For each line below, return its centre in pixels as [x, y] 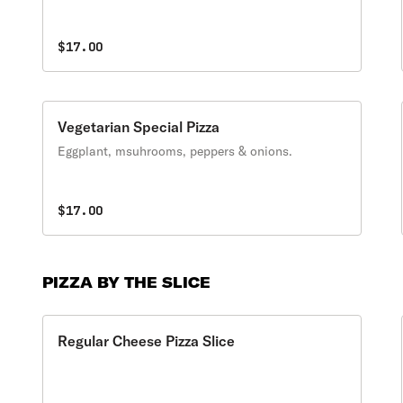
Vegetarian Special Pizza [139, 127]
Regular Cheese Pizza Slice [147, 341]
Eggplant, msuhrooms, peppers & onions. [175, 151]
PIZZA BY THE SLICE [127, 282]
